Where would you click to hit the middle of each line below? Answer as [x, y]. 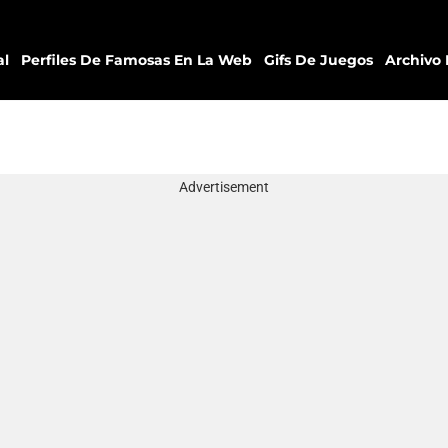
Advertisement [224, 187]
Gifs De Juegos [320, 60]
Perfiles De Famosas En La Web [136, 60]
